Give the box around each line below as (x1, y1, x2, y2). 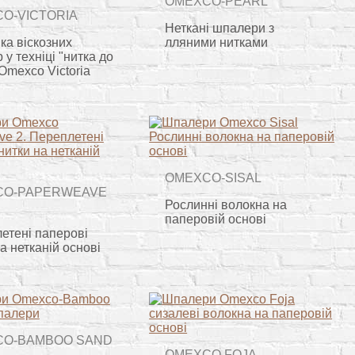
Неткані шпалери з (165, 21, 275, 35)
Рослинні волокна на (165, 197, 288, 212)
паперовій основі (165, 212, 267, 226)
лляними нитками (165, 35, 269, 49)
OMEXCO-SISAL (165, 170, 262, 185)
